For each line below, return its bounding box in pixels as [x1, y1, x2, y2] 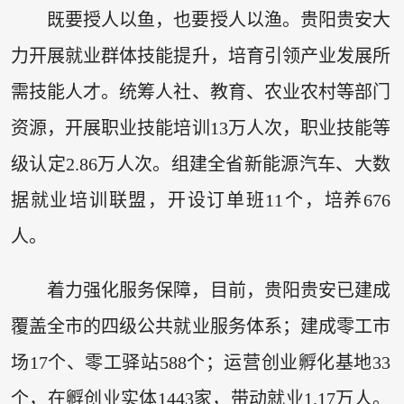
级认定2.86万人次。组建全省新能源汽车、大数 [10, 154, 391, 175]
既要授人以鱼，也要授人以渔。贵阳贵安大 [46, 10, 391, 31]
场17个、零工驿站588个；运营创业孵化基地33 [10, 352, 391, 372]
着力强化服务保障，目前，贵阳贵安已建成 [46, 280, 391, 300]
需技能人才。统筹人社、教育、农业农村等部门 [10, 82, 391, 103]
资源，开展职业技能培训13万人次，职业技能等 [10, 118, 391, 139]
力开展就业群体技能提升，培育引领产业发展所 [10, 46, 391, 67]
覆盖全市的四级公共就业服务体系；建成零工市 [10, 316, 391, 336]
